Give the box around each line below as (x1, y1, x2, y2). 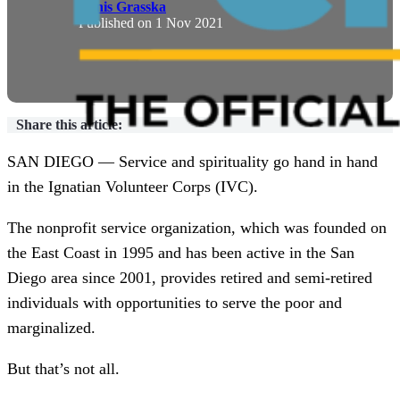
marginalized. (7, 319, 96, 337)
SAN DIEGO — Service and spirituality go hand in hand (7, 153, 378, 171)
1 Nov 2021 (155, 15, 223, 31)
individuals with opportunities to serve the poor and (7, 294, 342, 312)
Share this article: (16, 117, 122, 133)
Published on (79, 15, 155, 31)
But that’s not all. (7, 360, 120, 379)
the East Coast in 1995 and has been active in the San (7, 244, 354, 262)
